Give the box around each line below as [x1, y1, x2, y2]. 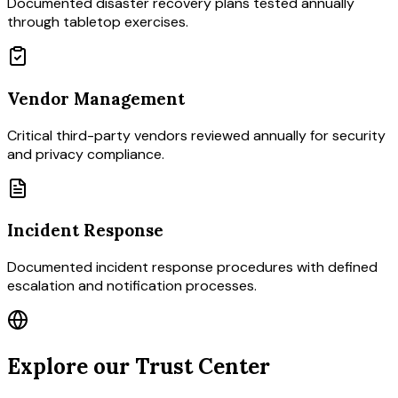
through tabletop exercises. [7, 12, 188, 32]
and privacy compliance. [7, 144, 164, 163]
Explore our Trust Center [7, 353, 270, 381]
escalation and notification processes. [7, 276, 257, 296]
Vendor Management [7, 88, 185, 110]
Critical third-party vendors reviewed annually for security [7, 125, 386, 145]
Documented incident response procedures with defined [7, 258, 378, 277]
